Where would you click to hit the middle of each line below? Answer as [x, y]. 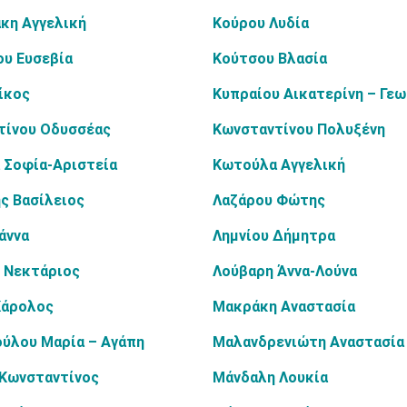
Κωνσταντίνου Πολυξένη [299, 129]
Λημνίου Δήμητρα [274, 236]
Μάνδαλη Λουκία [270, 377]
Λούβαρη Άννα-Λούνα [285, 271]
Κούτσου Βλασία [270, 59]
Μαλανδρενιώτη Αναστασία [308, 342]
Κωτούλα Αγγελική [279, 165]
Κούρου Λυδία [261, 23]
